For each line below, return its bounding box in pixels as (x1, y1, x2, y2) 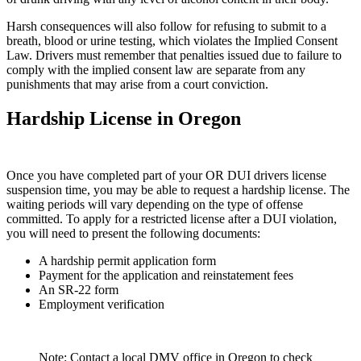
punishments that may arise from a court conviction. (6, 77, 268, 91)
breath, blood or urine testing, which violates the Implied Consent (6, 33, 338, 48)
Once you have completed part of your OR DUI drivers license (6, 168, 326, 182)
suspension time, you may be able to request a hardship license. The (6, 182, 350, 197)
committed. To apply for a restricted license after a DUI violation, (6, 211, 337, 226)
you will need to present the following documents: (6, 226, 260, 240)
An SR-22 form (39, 282, 118, 297)
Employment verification (39, 297, 164, 311)
